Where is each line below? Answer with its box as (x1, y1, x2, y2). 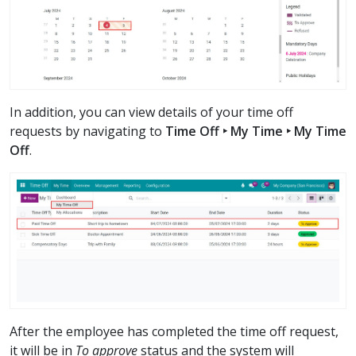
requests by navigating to (10, 122, 165, 141)
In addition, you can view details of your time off (10, 103, 293, 122)
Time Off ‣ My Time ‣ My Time (165, 122, 346, 141)
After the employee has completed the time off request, (10, 322, 339, 340)
